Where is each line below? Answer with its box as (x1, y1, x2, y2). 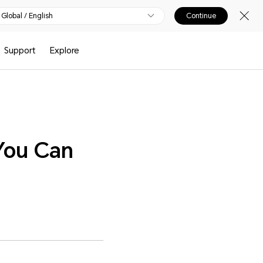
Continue (186, 12, 216, 20)
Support (4, 46, 36, 55)
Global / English (1, 12, 53, 20)
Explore (49, 46, 79, 55)
